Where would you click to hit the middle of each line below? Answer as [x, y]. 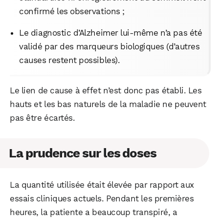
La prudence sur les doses [83, 153]
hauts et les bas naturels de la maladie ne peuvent [108, 104]
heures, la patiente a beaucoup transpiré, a [94, 212]
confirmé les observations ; [72, 11]
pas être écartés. [43, 118]
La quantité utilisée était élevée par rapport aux [102, 185]
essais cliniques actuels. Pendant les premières [102, 198]
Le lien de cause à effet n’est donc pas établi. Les [106, 90]
